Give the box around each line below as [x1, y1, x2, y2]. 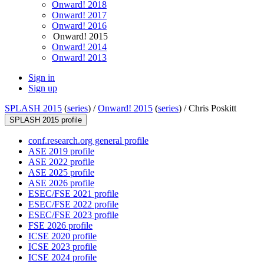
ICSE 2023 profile [28, 242, 97, 252]
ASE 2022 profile [28, 157, 94, 167]
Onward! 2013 [52, 52, 107, 63]
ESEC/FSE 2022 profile [28, 199, 118, 210]
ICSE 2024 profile [28, 252, 97, 263]
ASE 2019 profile [28, 146, 94, 157]
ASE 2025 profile [28, 167, 94, 178]
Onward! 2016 [52, 21, 107, 31]
